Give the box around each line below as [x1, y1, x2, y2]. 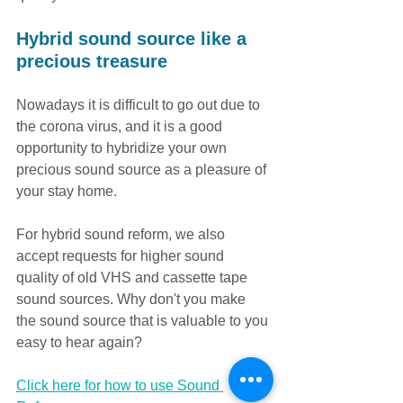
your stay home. [16, 184, 117, 200]
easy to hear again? [16, 335, 142, 351]
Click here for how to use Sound [16, 378, 223, 394]
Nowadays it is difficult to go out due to [16, 97, 264, 113]
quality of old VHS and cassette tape [16, 270, 251, 286]
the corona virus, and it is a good [16, 119, 226, 135]
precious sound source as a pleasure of [16, 162, 270, 178]
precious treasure [16, 51, 167, 72]
